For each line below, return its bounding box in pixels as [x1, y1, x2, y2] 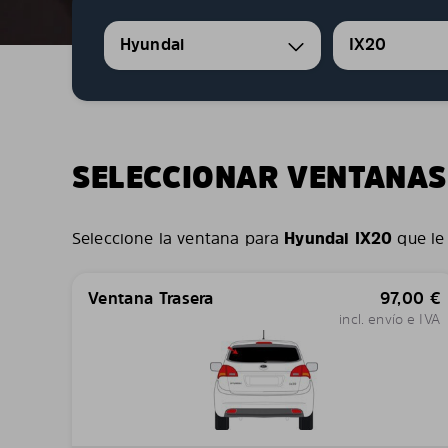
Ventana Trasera [88, 287, 214, 309]
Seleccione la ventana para [72, 227, 285, 249]
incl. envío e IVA [339, 309, 440, 328]
